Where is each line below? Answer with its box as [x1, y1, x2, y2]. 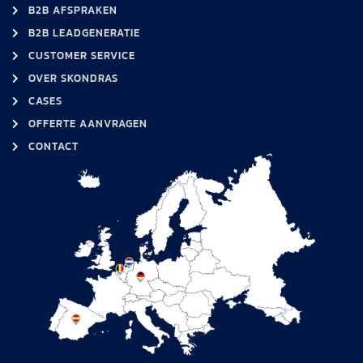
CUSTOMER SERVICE [28, 47, 135, 63]
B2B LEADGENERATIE [28, 24, 140, 41]
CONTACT [28, 138, 79, 154]
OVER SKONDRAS [28, 70, 118, 86]
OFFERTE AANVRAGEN [28, 115, 147, 131]
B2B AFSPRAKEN [28, 2, 117, 18]
